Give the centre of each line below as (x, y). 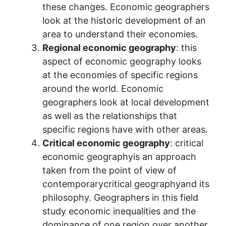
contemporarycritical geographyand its (126, 184)
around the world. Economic (103, 88)
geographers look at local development (126, 102)
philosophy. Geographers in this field (120, 197)
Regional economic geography (109, 47)
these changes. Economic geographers (126, 7)
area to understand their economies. (120, 34)
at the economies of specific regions (120, 75)
